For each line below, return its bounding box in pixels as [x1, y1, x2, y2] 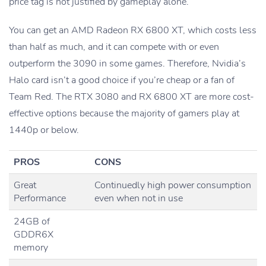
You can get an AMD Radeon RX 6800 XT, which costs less [9, 23, 256, 37]
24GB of [14, 214, 50, 228]
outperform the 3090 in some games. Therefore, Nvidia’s [9, 56, 246, 70]
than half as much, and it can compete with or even [9, 40, 219, 53]
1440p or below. [9, 123, 79, 137]
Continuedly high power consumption [94, 178, 251, 192]
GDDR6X [14, 227, 53, 241]
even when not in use [94, 191, 183, 205]
